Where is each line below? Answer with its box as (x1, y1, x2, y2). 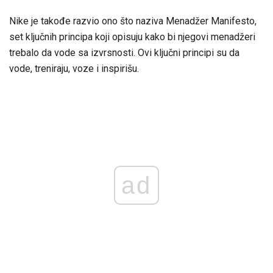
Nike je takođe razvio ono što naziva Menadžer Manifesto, (9, 15, 257, 27)
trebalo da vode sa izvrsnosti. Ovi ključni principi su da (9, 46, 239, 58)
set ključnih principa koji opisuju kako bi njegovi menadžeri (9, 30, 255, 43)
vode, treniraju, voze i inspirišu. (9, 62, 139, 74)
